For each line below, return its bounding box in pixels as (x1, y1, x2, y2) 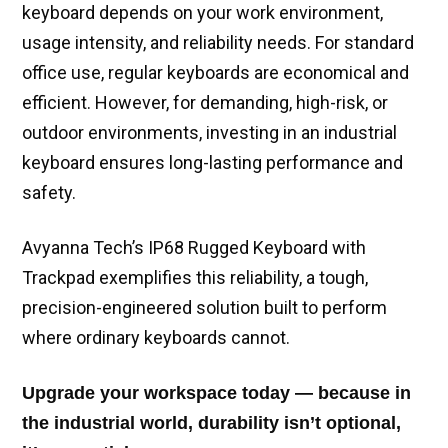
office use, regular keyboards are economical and (22, 62, 409, 84)
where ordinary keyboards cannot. (22, 327, 290, 349)
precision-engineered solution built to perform (22, 297, 387, 319)
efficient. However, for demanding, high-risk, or (22, 92, 388, 114)
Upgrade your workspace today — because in (22, 383, 411, 404)
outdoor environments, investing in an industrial (22, 122, 397, 144)
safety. (22, 182, 76, 204)
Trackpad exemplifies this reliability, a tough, (22, 267, 368, 289)
